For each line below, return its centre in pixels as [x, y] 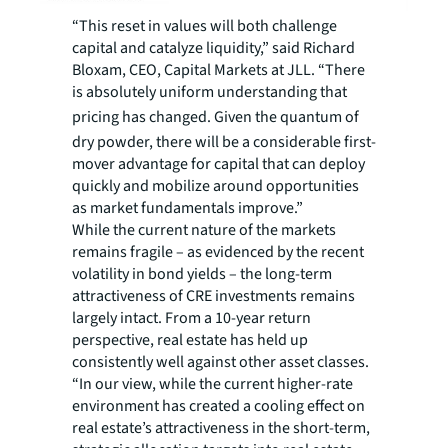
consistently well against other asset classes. [220, 362]
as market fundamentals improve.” [187, 208]
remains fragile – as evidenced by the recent [218, 252]
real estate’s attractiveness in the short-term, [221, 428]
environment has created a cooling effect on [218, 406]
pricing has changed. [141, 117]
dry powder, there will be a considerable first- [224, 142]
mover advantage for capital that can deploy [218, 164]
